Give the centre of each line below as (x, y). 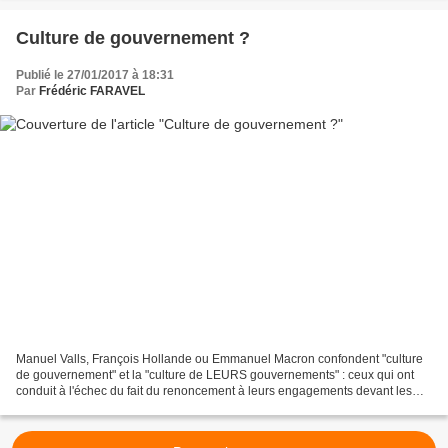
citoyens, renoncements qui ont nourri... (122, 406)
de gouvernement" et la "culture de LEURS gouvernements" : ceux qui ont (215, 374)
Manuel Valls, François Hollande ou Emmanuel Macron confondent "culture (219, 358)
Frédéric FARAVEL (92, 91)
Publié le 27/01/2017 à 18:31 (95, 75)
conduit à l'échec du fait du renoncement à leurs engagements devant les (214, 390)
